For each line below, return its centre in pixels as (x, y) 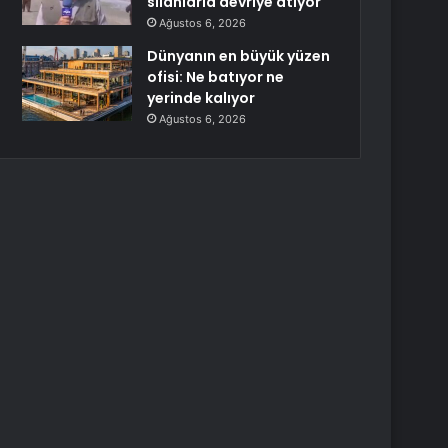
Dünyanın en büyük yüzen (239, 56)
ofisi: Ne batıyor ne (216, 77)
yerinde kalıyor (201, 98)
